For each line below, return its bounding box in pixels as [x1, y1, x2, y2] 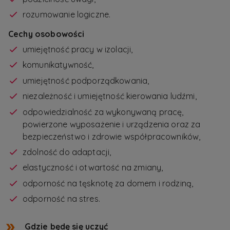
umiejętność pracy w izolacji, [23, 44, 133, 54]
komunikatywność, [23, 60, 94, 70]
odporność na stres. [23, 194, 100, 204]
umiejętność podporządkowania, [23, 75, 149, 86]
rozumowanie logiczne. [23, 9, 111, 20]
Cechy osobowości [8, 28, 85, 39]
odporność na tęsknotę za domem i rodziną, [23, 178, 194, 188]
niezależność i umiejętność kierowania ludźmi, [23, 91, 197, 102]
